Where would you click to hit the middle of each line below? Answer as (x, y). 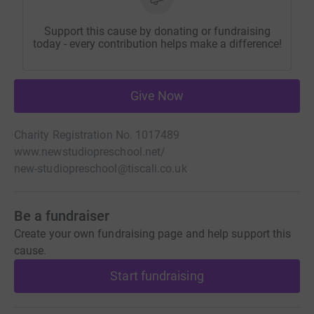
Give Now (157, 96)
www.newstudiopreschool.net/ (90, 152)
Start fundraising (157, 276)
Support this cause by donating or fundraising (157, 32)
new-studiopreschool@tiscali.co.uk (101, 169)
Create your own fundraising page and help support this (153, 234)
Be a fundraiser (62, 216)
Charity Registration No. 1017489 (97, 135)
